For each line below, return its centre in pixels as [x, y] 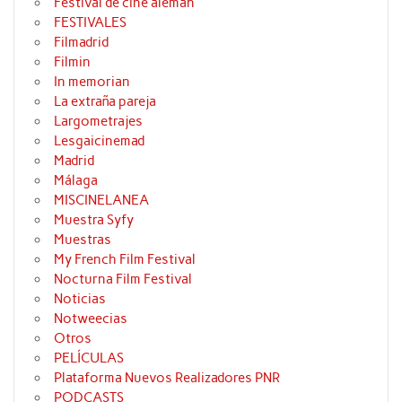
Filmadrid [82, 43]
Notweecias [91, 319]
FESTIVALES [91, 23]
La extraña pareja [105, 102]
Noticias [80, 299]
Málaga [76, 181]
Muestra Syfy [94, 220]
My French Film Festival [125, 260]
